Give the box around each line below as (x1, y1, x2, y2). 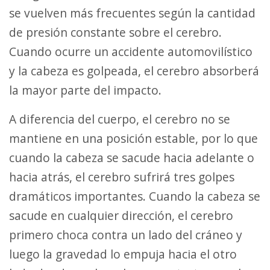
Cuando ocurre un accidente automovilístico (9, 43, 253, 60)
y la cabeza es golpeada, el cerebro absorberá (9, 63, 259, 80)
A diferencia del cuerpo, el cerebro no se (9, 111, 16, 128)
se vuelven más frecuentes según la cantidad (9, 5, 256, 22)
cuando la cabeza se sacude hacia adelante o (9, 149, 254, 166)
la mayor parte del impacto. (9, 82, 162, 99)
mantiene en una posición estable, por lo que (9, 130, 258, 147)
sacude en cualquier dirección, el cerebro (9, 207, 233, 224)
